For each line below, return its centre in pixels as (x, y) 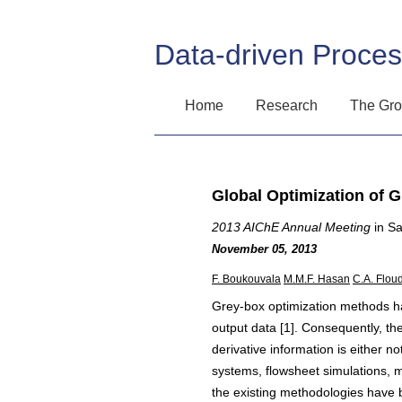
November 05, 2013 (264, 249)
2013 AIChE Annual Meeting (291, 227)
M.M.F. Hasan (317, 279)
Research (287, 105)
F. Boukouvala (246, 279)
